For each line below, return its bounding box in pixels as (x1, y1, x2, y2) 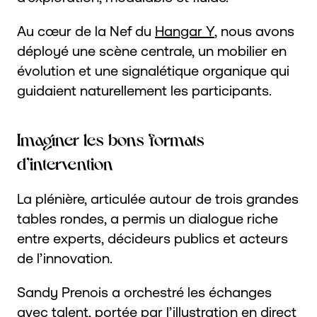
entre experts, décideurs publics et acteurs (17, 229, 288, 246)
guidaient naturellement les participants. (17, 81, 272, 98)
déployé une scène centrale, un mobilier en (17, 42, 287, 59)
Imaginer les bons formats (17, 127, 204, 149)
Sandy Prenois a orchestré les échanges (17, 283, 272, 300)
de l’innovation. (17, 249, 113, 266)
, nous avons (214, 22, 294, 39)
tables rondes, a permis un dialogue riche (17, 209, 278, 226)
